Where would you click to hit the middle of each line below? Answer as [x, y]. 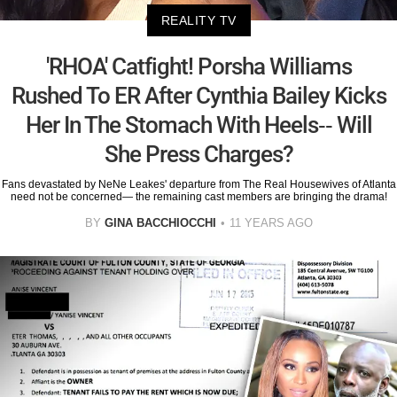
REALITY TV [198, 21]
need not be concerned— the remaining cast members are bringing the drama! [198, 197]
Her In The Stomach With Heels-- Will [198, 125]
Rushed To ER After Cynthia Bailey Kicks [198, 96]
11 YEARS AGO [271, 223]
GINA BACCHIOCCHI [160, 223]
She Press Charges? [198, 155]
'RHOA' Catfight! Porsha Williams [198, 67]
